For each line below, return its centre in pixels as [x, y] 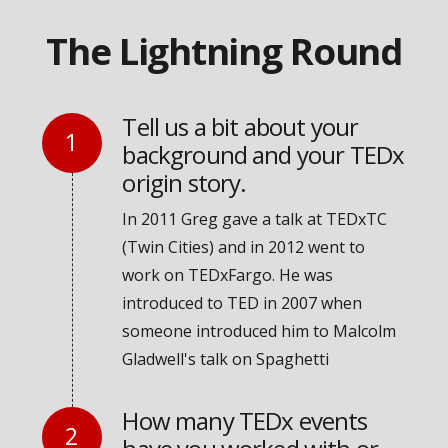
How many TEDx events [245, 420]
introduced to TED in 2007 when [242, 302]
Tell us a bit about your [240, 126]
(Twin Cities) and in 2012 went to [244, 246]
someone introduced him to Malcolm [259, 330]
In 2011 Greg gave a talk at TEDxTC [255, 218]
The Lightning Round [224, 50]
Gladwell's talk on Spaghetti [226, 358]
